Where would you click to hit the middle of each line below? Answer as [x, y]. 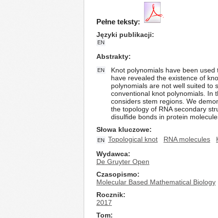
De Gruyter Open [123, 162]
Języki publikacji [124, 35]
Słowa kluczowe [123, 129]
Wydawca [112, 154]
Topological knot [133, 139]
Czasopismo [117, 174]
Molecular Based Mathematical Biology [156, 182]
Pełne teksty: [118, 22]
